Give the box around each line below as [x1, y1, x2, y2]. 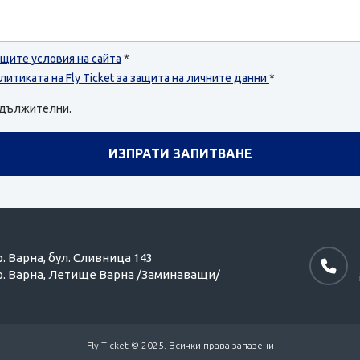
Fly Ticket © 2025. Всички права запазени [86, 340, 274, 350]
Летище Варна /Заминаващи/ [48, 267, 221, 281]
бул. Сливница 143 [48, 250, 153, 264]
